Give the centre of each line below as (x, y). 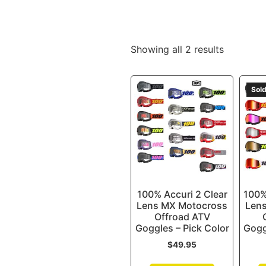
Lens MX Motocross (182, 205)
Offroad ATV (182, 216)
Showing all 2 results (178, 49)
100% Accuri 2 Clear (182, 194)
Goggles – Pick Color (182, 228)
